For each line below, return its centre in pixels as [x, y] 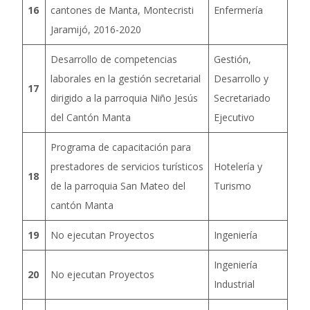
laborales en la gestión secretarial [126, 79]
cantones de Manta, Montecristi [122, 10]
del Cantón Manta [91, 117]
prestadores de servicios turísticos [127, 166]
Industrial [234, 284]
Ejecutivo [234, 117]
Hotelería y [238, 166]
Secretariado [242, 98]
